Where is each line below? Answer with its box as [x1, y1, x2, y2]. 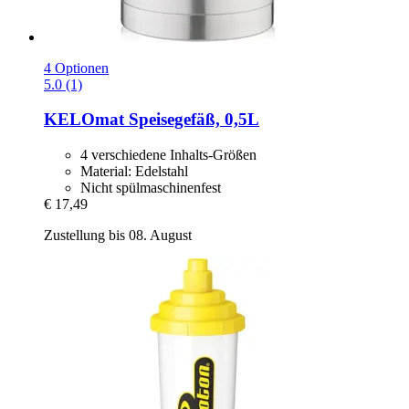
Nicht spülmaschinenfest [80, 180, 221, 196]
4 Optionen [44, 59, 109, 76]
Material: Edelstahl [80, 163, 188, 180]
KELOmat [44, 110, 124, 130]
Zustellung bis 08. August [44, 227, 192, 244]
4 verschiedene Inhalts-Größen [80, 147, 257, 163]
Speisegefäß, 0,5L [124, 110, 259, 130]
